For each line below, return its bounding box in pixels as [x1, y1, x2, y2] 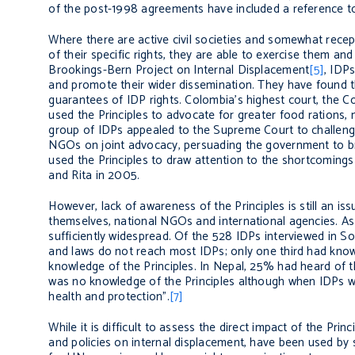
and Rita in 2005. [48, 166, 140, 186]
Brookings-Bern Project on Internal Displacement [48, 60, 310, 81]
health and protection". [48, 287, 170, 307]
